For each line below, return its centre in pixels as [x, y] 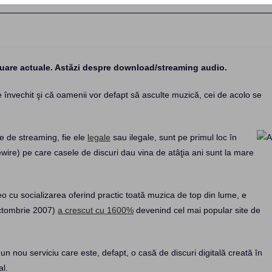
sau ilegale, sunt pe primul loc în [174, 137]
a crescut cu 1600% [96, 210]
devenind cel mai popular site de [197, 210]
